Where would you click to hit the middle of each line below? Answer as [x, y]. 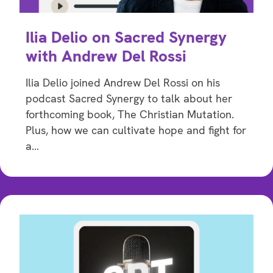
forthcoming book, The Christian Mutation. [130, 115]
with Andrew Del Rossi [106, 56]
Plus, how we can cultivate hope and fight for [136, 130]
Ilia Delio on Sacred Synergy [126, 37]
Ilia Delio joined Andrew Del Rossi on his [123, 83]
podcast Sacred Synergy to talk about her [129, 99]
